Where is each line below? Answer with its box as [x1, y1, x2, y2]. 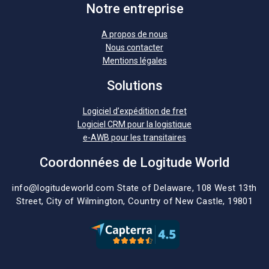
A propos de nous [101, 29, 168, 39]
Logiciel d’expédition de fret [82, 106, 187, 116]
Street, [16, 196, 46, 207]
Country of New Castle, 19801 [128, 196, 253, 207]
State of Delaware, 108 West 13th [116, 183, 257, 193]
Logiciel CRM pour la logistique [77, 119, 192, 129]
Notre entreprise [85, 1, 184, 16]
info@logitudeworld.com [12, 183, 115, 193]
